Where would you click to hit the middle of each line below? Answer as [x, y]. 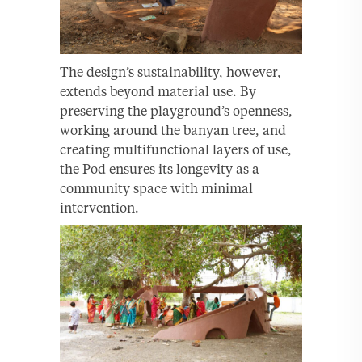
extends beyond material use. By [158, 92]
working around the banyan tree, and [173, 130]
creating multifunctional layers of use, [176, 150]
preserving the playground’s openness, [176, 111]
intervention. [99, 208]
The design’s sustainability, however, [170, 72]
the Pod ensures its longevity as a [160, 169]
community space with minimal [156, 189]
